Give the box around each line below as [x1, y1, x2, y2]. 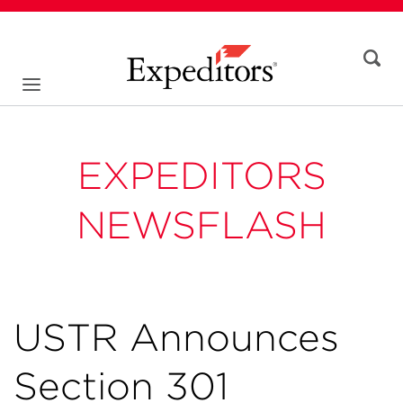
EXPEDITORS [76, 153, 327, 198]
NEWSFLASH [76, 202, 327, 247]
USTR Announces [13, 315, 339, 360]
